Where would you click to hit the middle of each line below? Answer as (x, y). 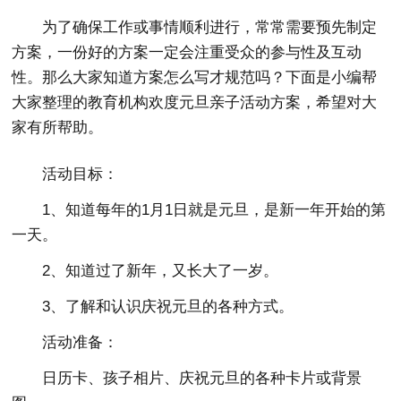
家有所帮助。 (58, 128)
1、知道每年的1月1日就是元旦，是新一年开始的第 (214, 210)
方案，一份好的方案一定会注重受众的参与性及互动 (187, 52)
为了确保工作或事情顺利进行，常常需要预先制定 (210, 27)
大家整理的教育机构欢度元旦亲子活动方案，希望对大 (195, 102)
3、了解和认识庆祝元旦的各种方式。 (168, 307)
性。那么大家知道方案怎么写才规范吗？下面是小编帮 (195, 77)
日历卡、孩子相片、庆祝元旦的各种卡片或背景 (202, 378)
